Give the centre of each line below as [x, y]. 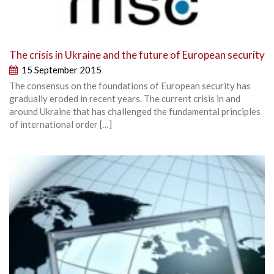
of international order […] [61, 124]
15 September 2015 [61, 69]
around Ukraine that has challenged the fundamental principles [135, 111]
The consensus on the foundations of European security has [130, 85]
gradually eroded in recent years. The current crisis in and [125, 98]
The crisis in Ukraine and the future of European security [137, 54]
